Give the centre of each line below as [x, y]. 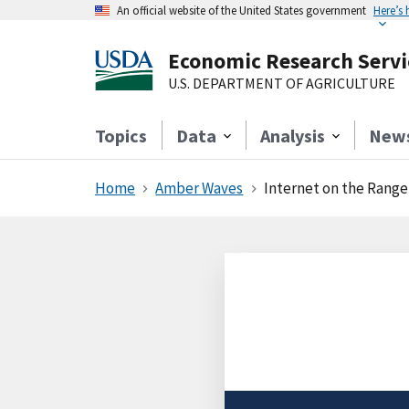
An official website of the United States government [241, 10]
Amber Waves [199, 188]
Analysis [293, 136]
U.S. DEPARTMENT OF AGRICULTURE [282, 83]
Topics [121, 136]
